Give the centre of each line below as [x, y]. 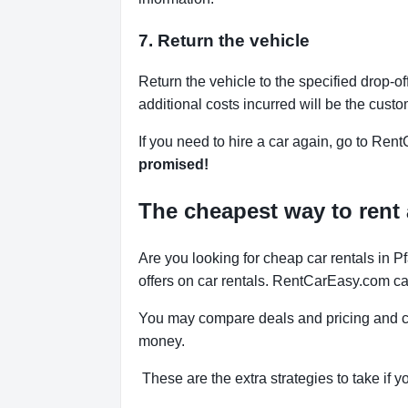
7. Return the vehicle [224, 40]
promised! [173, 165]
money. [162, 342]
